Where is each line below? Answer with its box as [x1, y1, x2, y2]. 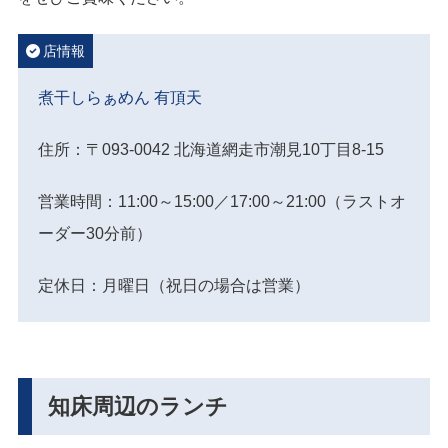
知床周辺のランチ [48, 394, 228, 420]
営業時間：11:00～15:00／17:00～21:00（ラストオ [38, 193, 406, 211]
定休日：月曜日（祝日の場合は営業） [38, 277, 310, 295]
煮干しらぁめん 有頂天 [38, 89, 202, 107]
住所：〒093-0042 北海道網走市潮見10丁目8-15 [38, 141, 384, 159]
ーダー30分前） [38, 225, 152, 243]
